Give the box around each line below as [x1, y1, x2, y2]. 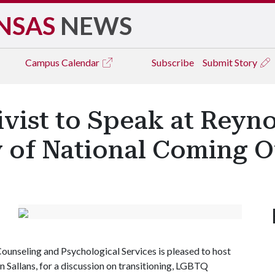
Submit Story [203, 56, 259, 68]
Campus [25, 56, 61, 68]
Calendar [61, 56, 101, 68]
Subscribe [152, 56, 194, 68]
